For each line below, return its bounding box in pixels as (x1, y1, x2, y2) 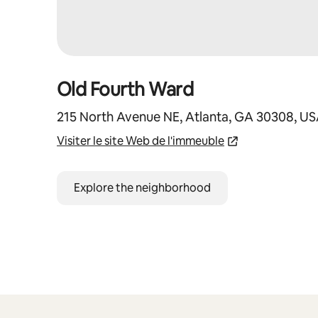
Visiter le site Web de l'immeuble (57, 133, 224, 148)
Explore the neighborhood (74, 180, 211, 195)
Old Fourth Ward (57, 77, 194, 102)
